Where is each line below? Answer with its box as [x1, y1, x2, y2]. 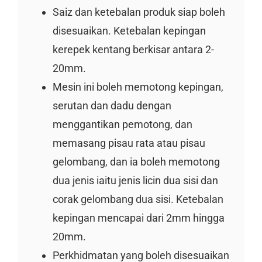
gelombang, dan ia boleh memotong [52, 155, 220, 168]
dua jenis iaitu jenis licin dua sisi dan [52, 174, 218, 187]
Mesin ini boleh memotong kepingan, [52, 80, 223, 93]
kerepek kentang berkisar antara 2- [52, 43, 214, 56]
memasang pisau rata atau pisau [52, 136, 205, 149]
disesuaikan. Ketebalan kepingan [52, 24, 206, 37]
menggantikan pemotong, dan [52, 118, 192, 130]
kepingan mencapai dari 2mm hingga [52, 211, 225, 224]
